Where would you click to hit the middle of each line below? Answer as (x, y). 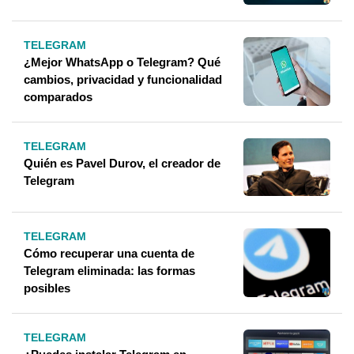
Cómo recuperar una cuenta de (109, 254)
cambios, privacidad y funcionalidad (123, 79)
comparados (58, 96)
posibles (47, 288)
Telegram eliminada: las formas (109, 271)
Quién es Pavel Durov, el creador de (122, 163)
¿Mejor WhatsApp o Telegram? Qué (122, 62)
